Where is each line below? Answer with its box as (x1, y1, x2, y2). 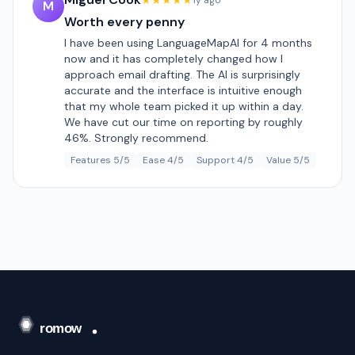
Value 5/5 (266, 154, 310, 166)
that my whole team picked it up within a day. (64, 99, 303, 113)
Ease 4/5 (143, 154, 184, 166)
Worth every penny (64, 13, 185, 30)
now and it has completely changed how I (64, 52, 283, 66)
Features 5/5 (71, 154, 130, 166)
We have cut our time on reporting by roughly (64, 115, 303, 129)
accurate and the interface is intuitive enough (64, 83, 302, 97)
